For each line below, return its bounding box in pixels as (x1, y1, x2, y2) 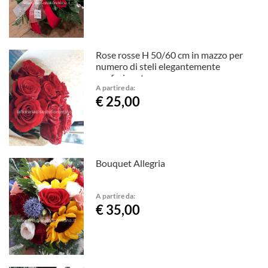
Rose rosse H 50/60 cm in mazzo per (96, 48, 243, 60)
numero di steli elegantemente (96, 60, 221, 72)
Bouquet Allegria (96, 157, 166, 169)
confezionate (96, 71, 150, 83)
